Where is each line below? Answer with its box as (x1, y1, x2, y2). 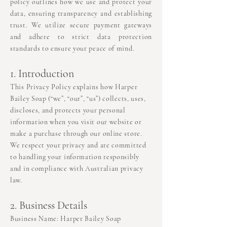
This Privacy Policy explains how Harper (10, 83, 138, 92)
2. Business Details (10, 199, 87, 212)
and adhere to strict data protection (10, 32, 152, 42)
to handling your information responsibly (10, 153, 139, 162)
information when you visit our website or (10, 118, 142, 127)
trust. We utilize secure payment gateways (10, 21, 152, 30)
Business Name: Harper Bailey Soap (10, 214, 122, 223)
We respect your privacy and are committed (10, 141, 146, 150)
